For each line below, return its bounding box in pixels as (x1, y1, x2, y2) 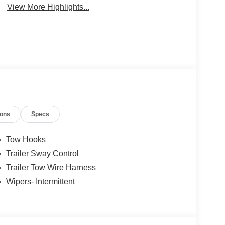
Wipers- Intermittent (6, 177, 75, 186)
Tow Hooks (6, 135, 46, 144)
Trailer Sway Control (6, 149, 79, 158)
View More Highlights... (7, 2, 89, 11)
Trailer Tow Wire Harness (6, 163, 96, 172)
